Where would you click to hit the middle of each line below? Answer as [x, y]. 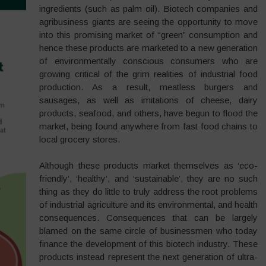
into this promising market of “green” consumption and [149, 34]
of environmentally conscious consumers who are [149, 61]
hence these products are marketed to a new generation [149, 47]
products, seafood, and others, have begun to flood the [149, 113]
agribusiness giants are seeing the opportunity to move [149, 21]
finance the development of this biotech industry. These [149, 244]
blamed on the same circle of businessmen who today [149, 231]
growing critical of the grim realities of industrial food [149, 74]
